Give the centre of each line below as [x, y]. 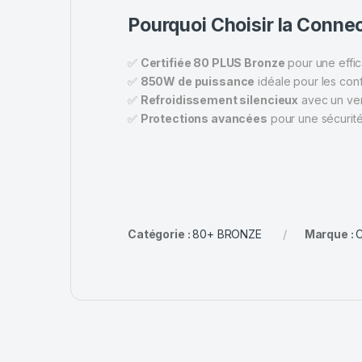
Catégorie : [160, 234]
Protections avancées [204, 118]
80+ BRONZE [227, 234]
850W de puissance [198, 81]
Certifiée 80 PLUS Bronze [213, 62]
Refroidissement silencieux [219, 99]
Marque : [330, 234]
